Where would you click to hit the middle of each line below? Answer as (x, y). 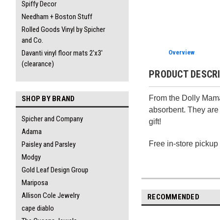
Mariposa (35, 183)
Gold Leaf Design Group (55, 170)
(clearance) (38, 64)
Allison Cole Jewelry (51, 195)
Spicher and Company (52, 119)
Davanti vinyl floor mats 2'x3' (62, 53)
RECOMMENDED (173, 197)
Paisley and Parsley (49, 144)
